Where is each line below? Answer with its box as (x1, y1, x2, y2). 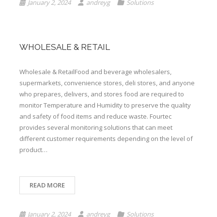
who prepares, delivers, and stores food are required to (19, 90, 184, 98)
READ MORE (30, 181, 65, 189)
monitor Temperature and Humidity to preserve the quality (19, 101, 191, 109)
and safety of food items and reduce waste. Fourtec (19, 112, 171, 121)
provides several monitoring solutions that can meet (19, 123, 172, 132)
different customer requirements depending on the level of (19, 134, 193, 143)
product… (19, 145, 47, 154)
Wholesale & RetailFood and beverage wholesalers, (19, 67, 171, 76)
